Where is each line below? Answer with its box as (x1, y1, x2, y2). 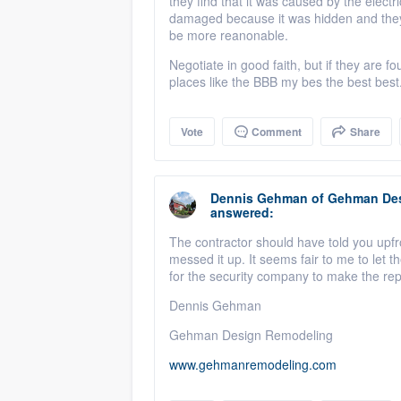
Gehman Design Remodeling (169, 326, 333, 344)
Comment (249, 124, 302, 140)
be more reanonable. (169, 26, 292, 44)
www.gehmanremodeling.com (169, 355, 337, 373)
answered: (210, 203, 274, 221)
